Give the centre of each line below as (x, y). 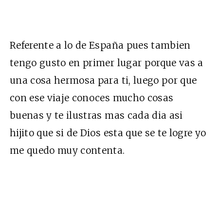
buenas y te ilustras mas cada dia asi (96, 115)
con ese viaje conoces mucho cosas (92, 98)
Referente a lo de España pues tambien (100, 45)
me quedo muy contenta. (67, 150)
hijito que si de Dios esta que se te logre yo (108, 133)
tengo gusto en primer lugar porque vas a (107, 63)
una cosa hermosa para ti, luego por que (103, 80)
